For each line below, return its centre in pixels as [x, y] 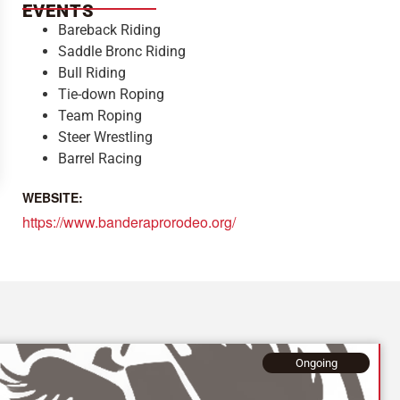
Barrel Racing [100, 158]
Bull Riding [92, 73]
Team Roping [100, 116]
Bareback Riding [109, 30]
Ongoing [316, 363]
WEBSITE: [52, 197]
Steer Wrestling [105, 137]
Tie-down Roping [111, 94]
